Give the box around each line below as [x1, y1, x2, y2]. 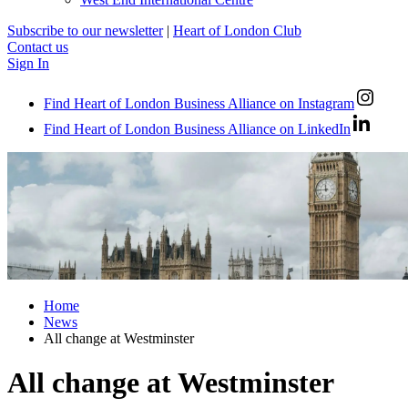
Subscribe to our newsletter [7, 22, 163, 38]
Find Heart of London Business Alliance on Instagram [44, 95, 354, 111]
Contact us [7, 38, 68, 55]
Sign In [7, 55, 49, 71]
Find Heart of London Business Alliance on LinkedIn [44, 120, 351, 137]
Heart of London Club [173, 22, 301, 38]
